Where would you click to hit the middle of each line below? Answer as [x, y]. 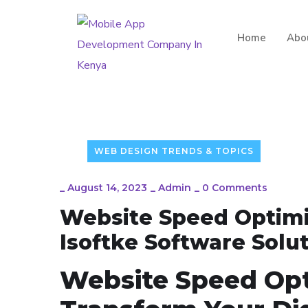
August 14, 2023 [107, 188]
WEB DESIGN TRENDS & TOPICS [174, 151]
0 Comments [235, 188]
